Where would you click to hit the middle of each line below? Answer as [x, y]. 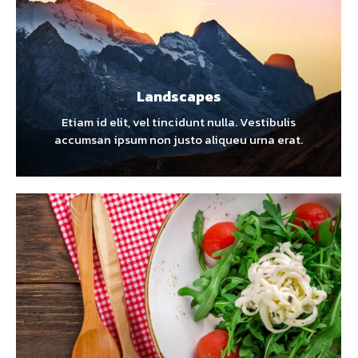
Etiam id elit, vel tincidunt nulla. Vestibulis [179, 122]
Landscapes [179, 97]
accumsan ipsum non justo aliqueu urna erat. [179, 140]
